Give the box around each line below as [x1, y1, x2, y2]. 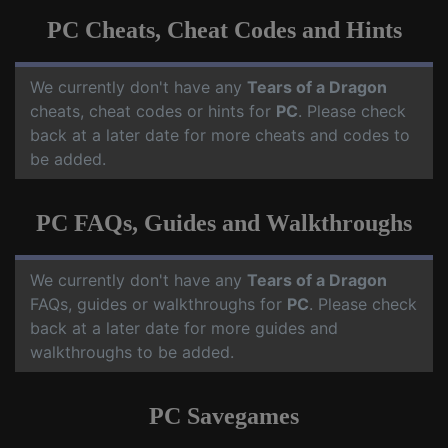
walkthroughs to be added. [30, 342, 234, 362]
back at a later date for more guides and [30, 318, 338, 338]
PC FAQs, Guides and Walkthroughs [36, 210, 412, 236]
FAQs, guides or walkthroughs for [30, 294, 287, 314]
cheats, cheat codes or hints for [30, 101, 276, 121]
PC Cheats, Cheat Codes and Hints [46, 17, 402, 43]
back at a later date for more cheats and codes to [30, 125, 410, 145]
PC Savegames [149, 403, 299, 429]
